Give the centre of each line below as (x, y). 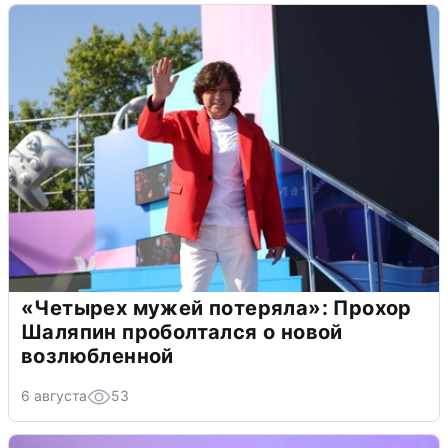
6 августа (54, 396)
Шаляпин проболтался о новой (182, 332)
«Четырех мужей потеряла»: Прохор (216, 308)
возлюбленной (97, 356)
